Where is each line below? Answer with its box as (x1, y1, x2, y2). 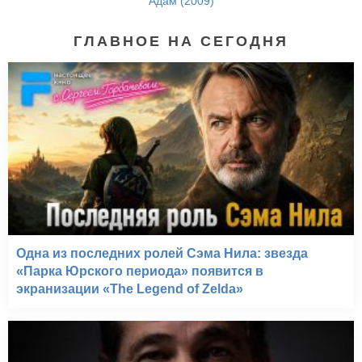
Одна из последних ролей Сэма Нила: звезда (16, 246, 308, 261)
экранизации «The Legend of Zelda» (16, 282, 243, 297)
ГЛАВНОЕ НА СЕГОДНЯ (74, 33, 288, 50)
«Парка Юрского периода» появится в (16, 264, 263, 279)
